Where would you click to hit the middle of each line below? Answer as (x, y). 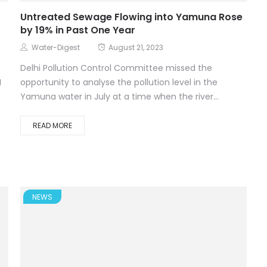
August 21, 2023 (136, 48)
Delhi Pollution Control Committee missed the (116, 69)
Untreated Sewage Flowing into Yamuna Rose (131, 18)
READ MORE (52, 126)
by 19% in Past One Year (78, 31)
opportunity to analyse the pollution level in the (119, 83)
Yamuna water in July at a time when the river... (119, 97)
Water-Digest (56, 48)
